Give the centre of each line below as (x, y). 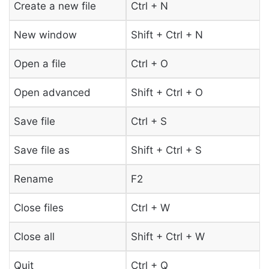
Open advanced (52, 92)
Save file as (41, 150)
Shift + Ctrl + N (167, 35)
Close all (34, 236)
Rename (33, 179)
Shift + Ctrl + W (168, 236)
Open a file (40, 63)
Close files (38, 207)
